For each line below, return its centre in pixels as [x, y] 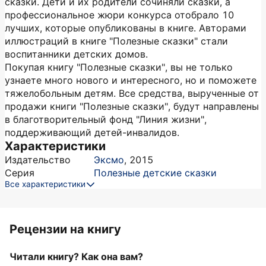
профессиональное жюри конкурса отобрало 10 [119, 15]
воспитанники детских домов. [76, 54]
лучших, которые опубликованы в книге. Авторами [126, 28]
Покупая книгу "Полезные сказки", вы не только [119, 67]
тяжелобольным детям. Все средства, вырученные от [132, 93]
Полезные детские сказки [155, 173]
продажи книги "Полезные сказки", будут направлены [132, 106]
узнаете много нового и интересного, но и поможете [131, 80]
